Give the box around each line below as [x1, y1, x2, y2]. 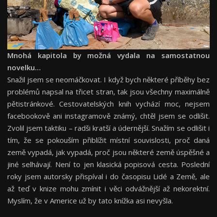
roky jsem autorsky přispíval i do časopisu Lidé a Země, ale [7, 171, 210, 182]
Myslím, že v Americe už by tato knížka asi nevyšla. [7, 196, 173, 206]
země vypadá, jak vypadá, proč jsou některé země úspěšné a [7, 147, 210, 157]
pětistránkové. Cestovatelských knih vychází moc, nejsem [7, 99, 210, 109]
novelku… [7, 62, 41, 73]
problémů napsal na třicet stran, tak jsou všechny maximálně [7, 87, 210, 97]
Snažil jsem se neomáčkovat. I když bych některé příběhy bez [7, 75, 210, 85]
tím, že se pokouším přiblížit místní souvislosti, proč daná [7, 135, 210, 145]
